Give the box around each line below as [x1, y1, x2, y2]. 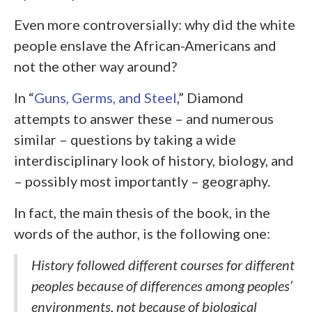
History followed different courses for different [31, 256, 295, 274]
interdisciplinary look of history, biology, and [14, 152, 294, 169]
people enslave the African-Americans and [14, 37, 276, 54]
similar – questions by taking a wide [14, 131, 236, 148]
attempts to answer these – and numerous [14, 110, 274, 127]
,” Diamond [177, 89, 244, 107]
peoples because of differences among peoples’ [31, 277, 292, 295]
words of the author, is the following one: [14, 225, 270, 242]
